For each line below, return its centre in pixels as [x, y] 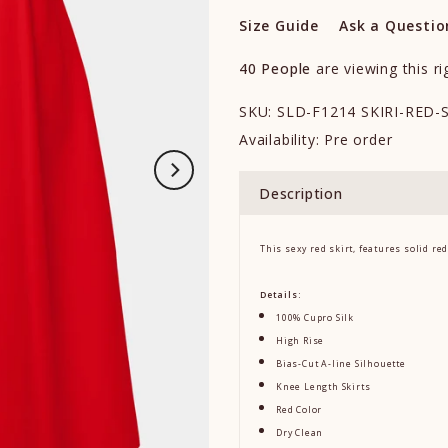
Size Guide [279, 25]
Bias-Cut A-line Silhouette [341, 364]
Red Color [299, 410]
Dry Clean [300, 433]
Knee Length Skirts [323, 387]
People [286, 68]
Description [301, 193]
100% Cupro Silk [315, 318]
